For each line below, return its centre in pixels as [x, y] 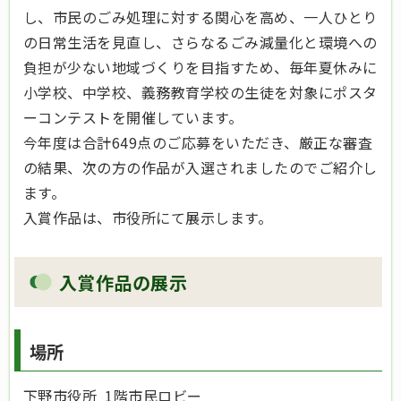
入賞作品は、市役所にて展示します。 [148, 218]
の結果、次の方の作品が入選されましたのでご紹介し [200, 168]
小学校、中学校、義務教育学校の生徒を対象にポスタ [200, 93]
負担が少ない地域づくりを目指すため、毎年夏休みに [200, 68]
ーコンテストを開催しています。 [133, 118]
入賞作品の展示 [124, 283]
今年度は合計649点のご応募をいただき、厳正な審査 [198, 143]
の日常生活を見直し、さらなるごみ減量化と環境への [200, 43]
